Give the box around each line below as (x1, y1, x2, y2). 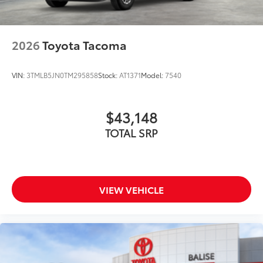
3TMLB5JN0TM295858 (26, 69, 98, 80)
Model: (141, 69, 165, 80)
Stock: (98, 69, 119, 80)
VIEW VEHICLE (99, 182, 164, 196)
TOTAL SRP (105, 124, 158, 140)
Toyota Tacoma (42, 36, 127, 53)
